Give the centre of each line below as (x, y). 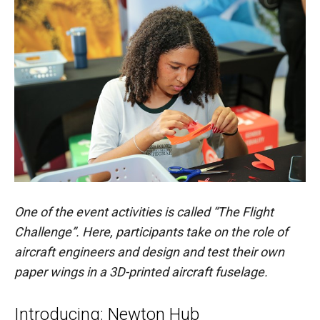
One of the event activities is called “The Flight (144, 212)
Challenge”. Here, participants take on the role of (151, 232)
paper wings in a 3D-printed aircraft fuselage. (141, 272)
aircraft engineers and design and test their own (149, 252)
